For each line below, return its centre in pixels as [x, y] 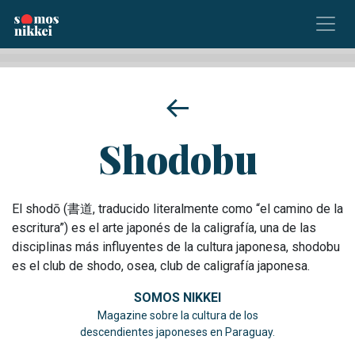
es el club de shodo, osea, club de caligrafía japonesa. [161, 265]
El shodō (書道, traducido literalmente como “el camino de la [177, 208]
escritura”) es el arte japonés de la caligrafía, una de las [164, 227]
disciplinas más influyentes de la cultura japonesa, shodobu [176, 246]
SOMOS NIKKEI [177, 297]
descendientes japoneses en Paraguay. [177, 332]
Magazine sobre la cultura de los [177, 315]
